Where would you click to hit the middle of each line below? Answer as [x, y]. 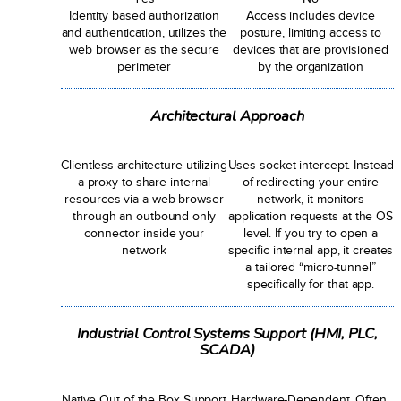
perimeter [144, 66]
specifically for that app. [311, 284]
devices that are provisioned [311, 49]
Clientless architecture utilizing [144, 165]
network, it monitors [310, 199]
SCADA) [227, 350]
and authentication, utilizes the [144, 32]
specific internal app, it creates [311, 250]
